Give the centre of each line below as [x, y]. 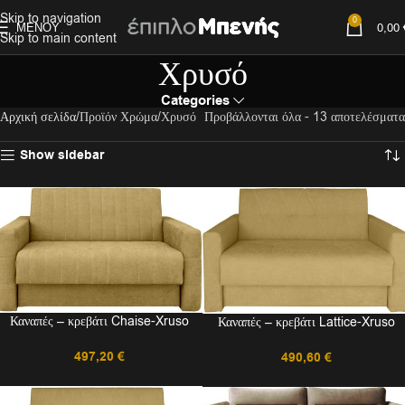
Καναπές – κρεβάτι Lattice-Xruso [306, 322]
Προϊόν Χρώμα [118, 117]
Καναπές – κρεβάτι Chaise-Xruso [99, 321]
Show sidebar [62, 155]
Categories [196, 100]
